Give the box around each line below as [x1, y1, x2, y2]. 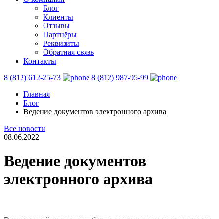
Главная [23, 90, 50, 98]
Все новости [4, 124, 45, 132]
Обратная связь [43, 48, 94, 56]
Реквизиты [43, 39, 79, 47]
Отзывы [43, 22, 70, 30]
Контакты [23, 57, 56, 65]
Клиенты [43, 13, 73, 21]
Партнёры [43, 30, 77, 39]
